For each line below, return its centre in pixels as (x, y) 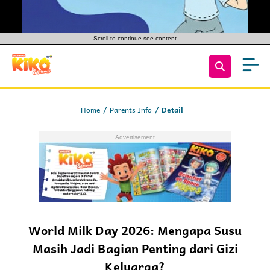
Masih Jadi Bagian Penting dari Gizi (135, 248)
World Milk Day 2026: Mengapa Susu (135, 230)
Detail (172, 110)
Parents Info (131, 110)
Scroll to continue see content (135, 38)
